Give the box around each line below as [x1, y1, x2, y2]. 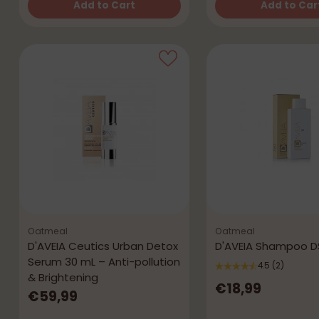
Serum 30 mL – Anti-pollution [27, 254, 180, 270]
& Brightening [27, 270, 98, 286]
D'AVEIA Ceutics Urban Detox [27, 239, 178, 254]
